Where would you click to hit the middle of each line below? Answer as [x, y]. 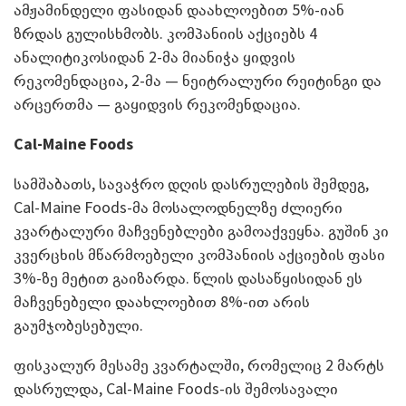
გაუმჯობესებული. [78, 324]
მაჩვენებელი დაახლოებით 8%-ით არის [162, 301]
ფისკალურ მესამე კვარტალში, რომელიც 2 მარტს [199, 364]
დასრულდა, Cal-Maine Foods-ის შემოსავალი [176, 388]
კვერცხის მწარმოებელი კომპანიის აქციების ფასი [199, 254]
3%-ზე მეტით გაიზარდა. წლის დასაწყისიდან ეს [188, 277]
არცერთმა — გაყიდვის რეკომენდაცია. [157, 103]
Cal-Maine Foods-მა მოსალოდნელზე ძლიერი [178, 207]
